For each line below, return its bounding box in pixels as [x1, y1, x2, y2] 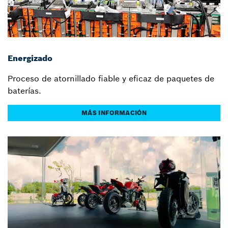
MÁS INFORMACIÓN [81, 109, 147, 117]
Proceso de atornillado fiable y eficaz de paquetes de [8, 73, 214, 84]
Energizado [8, 53, 52, 64]
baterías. [8, 85, 41, 96]
